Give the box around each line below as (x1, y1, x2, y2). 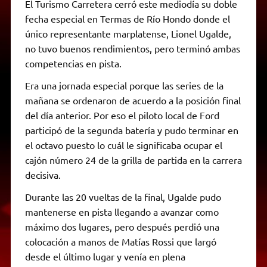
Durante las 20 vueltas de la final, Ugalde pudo (24, 190, 221, 203)
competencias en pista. (24, 57, 122, 69)
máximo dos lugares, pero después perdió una (24, 220, 219, 232)
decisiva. (24, 168, 61, 181)
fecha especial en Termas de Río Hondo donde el (24, 12, 230, 24)
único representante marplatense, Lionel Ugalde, (24, 27, 231, 39)
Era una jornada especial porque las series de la (24, 79, 223, 91)
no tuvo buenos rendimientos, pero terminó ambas (24, 42, 240, 54)
